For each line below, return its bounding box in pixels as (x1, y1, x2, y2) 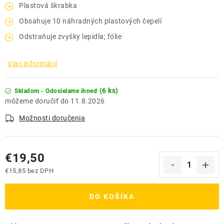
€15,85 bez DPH (5, 166, 53, 174)
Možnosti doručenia (19, 114, 85, 122)
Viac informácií (7, 59, 57, 67)
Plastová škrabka (19, 1, 77, 9)
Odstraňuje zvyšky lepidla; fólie (19, 32, 121, 40)
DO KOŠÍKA (89, 192, 134, 200)
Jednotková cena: (4, 175, 63, 184)
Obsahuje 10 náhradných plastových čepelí (19, 17, 161, 25)
